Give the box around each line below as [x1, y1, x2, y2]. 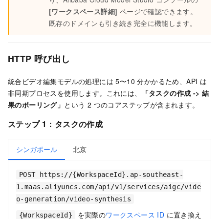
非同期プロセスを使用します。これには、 [8, 88, 142, 98]
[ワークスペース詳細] [49, 6, 118, 17]
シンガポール [16, 144, 57, 154]
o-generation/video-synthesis [16, 195, 131, 203]
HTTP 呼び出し [8, 52, 70, 66]
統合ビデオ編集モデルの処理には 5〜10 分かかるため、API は [8, 76, 207, 87]
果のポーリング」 [8, 100, 65, 110]
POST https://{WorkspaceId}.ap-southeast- [19, 170, 183, 178]
